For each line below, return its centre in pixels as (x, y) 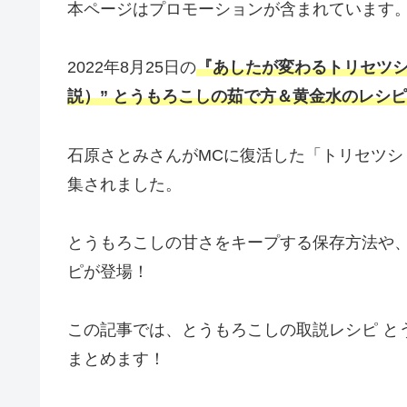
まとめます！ (116, 359)
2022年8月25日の (132, 68)
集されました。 (124, 184)
